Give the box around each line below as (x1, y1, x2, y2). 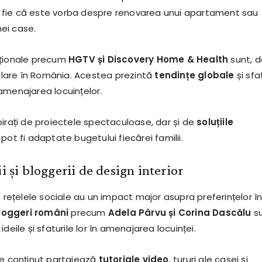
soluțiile (196, 116, 233, 129)
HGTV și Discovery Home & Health (68, 53, 229, 66)
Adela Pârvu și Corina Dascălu (108, 206, 251, 219)
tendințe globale (154, 69, 235, 82)
